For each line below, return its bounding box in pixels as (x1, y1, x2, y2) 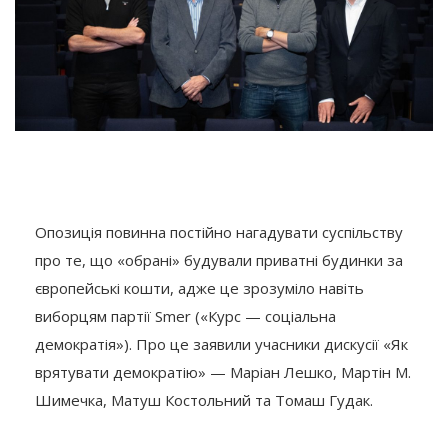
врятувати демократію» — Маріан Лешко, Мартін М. (35, 362, 411, 383)
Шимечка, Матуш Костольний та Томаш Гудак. (35, 390, 373, 411)
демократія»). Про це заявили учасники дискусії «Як (35, 334, 408, 355)
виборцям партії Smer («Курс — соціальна (35, 306, 336, 327)
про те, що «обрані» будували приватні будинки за (35, 250, 403, 271)
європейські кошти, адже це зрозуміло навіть (35, 278, 364, 299)
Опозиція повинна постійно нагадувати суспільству (35, 222, 403, 243)
